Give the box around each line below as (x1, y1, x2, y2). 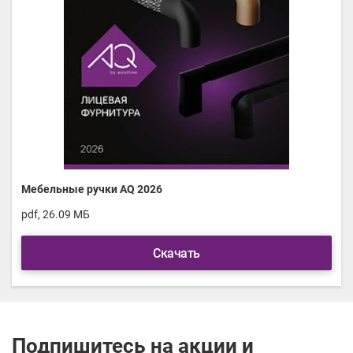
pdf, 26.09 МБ (21, 208, 90, 221)
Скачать (153, 246, 200, 262)
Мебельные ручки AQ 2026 (21, 183, 162, 196)
